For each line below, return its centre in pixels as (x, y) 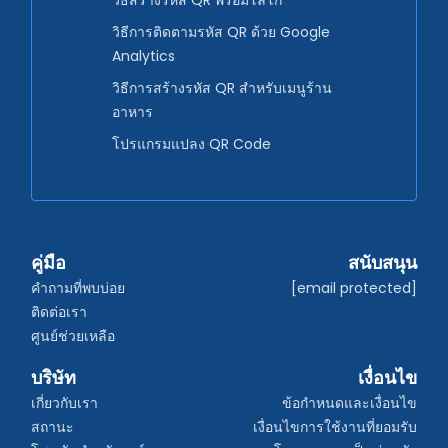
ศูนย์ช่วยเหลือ (73, 336)
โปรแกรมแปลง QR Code (191, 144)
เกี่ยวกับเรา (64, 403)
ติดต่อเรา (59, 312)
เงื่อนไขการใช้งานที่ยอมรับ (335, 427)
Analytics (143, 56)
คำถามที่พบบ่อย (78, 288)
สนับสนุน (382, 263)
